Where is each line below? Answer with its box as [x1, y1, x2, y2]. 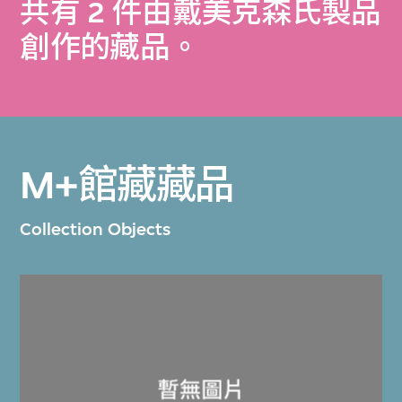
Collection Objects [20, 218, 171, 240]
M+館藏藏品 [20, 161, 234, 209]
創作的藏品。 [20, 29, 200, 65]
